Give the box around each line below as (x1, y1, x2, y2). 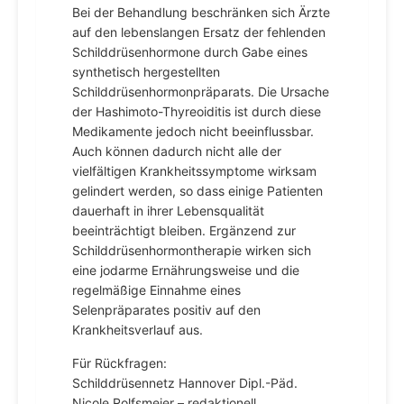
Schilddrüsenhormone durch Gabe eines (72, 44, 308, 60)
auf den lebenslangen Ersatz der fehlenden (72, 24, 326, 40)
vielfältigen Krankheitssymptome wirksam (72, 163, 317, 179)
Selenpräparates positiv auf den (72, 302, 261, 317)
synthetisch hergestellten (72, 64, 220, 79)
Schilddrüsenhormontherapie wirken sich (72, 243, 311, 258)
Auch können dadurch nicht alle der (72, 143, 281, 159)
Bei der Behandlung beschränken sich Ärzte (72, 5, 330, 20)
